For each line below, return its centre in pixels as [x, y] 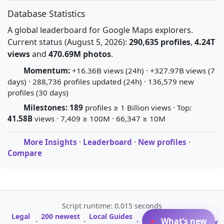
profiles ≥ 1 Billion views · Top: [137, 107]
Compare [25, 153]
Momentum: [47, 70]
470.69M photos [80, 54]
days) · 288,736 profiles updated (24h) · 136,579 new [101, 81]
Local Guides [111, 216]
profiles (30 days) [38, 92]
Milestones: [45, 107]
